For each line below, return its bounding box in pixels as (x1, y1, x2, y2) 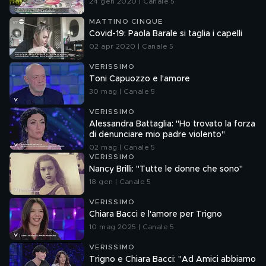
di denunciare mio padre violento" (89, 131, 225, 139)
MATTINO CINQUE (89, 18, 163, 25)
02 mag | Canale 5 (89, 144, 156, 151)
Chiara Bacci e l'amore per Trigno (89, 210, 222, 218)
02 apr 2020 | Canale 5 (89, 43, 174, 50)
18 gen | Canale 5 (89, 178, 151, 185)
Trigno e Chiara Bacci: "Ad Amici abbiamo (89, 255, 256, 264)
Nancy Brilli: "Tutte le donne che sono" (89, 165, 243, 173)
